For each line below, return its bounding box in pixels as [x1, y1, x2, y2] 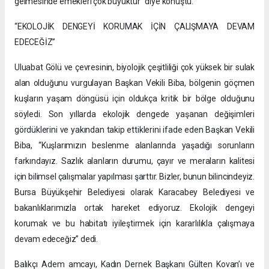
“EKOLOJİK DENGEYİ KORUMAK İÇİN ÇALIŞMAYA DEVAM [14, 21, 255, 31]
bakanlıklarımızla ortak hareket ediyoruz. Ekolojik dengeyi [14, 202, 255, 213]
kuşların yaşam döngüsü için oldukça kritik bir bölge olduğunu [14, 93, 255, 103]
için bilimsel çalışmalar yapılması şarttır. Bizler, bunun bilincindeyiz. [14, 171, 255, 181]
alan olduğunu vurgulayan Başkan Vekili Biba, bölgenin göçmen [14, 77, 255, 88]
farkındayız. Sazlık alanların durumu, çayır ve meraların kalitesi [14, 156, 255, 166]
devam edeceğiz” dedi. [14, 234, 98, 244]
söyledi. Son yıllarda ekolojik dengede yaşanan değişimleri [14, 109, 255, 119]
